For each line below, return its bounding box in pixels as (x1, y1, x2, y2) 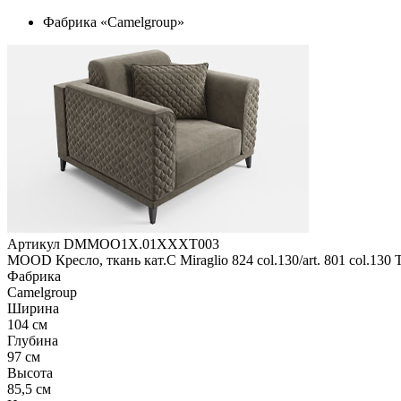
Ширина (7, 301, 59, 316)
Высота (7, 365, 53, 380)
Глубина (7, 333, 58, 348)
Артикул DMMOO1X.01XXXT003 (7, 236, 219, 252)
